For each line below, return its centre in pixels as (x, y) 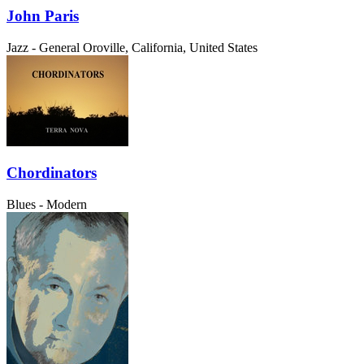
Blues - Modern (47, 204)
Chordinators (52, 173)
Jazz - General (43, 47)
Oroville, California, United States (170, 47)
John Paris (43, 15)
